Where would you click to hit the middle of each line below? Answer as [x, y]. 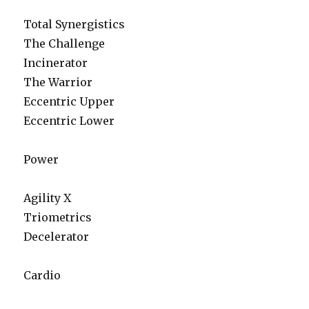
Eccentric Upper [69, 101]
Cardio [42, 275]
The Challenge [64, 43]
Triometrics [58, 217]
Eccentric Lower [69, 121]
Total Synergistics [74, 24]
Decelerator [57, 237]
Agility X [48, 198]
